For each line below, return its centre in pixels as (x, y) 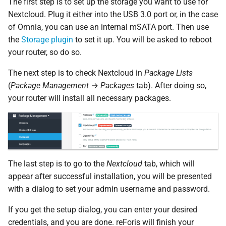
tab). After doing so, (170, 85)
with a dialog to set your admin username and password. (109, 189)
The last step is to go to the (57, 163)
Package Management (50, 85)
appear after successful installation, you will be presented (110, 176)
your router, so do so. (45, 52)
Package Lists (168, 73)
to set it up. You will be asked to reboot (143, 39)
